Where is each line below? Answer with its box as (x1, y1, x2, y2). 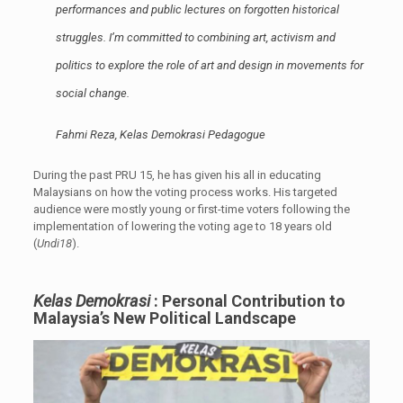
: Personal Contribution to (149, 291, 345, 310)
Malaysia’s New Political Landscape (32, 308, 300, 327)
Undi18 (36, 236, 72, 250)
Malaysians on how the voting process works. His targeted (32, 184, 337, 199)
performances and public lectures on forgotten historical (55, 2, 339, 16)
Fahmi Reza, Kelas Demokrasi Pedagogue (55, 127, 265, 141)
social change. (55, 85, 130, 100)
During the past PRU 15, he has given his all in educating (32, 167, 321, 182)
